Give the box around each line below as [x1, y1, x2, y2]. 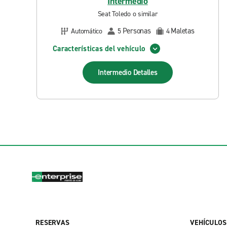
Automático [71, 26, 102, 36]
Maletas [171, 26, 195, 36]
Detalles [133, 67, 158, 78]
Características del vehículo [53, 43, 145, 54]
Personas [122, 26, 151, 36]
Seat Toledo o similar [97, 9, 158, 19]
